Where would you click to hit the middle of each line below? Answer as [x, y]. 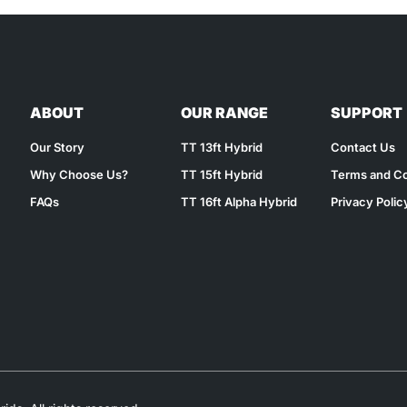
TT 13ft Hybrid [221, 148]
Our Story [58, 148]
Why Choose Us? [79, 175]
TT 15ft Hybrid [221, 175]
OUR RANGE [224, 113]
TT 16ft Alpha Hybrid [238, 202]
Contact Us [362, 148]
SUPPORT [366, 113]
